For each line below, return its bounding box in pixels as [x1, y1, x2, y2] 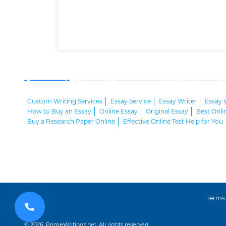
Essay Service [110, 98, 151, 105]
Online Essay [99, 108, 138, 115]
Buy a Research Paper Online [27, 119, 116, 125]
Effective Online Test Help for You [123, 119, 223, 125]
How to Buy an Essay [27, 108, 92, 115]
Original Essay [146, 108, 189, 115]
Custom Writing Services [27, 98, 103, 105]
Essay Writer [159, 98, 197, 105]
